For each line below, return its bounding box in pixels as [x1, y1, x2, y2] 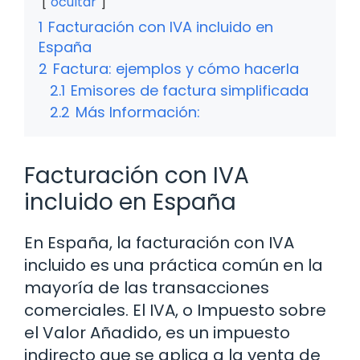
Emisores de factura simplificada [71, 80, 309, 100]
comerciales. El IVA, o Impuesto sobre [24, 298, 326, 321]
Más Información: [76, 101, 200, 122]
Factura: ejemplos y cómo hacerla [53, 58, 299, 79]
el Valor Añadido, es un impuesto [24, 321, 290, 344]
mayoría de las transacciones [24, 276, 269, 299]
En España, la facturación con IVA [24, 231, 294, 254]
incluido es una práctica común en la [24, 253, 323, 276]
